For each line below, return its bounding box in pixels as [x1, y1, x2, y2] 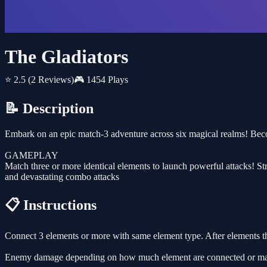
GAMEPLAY [5, 150, 58, 161]
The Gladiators [5, 46, 128, 68]
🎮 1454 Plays [74, 74, 128, 85]
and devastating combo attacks [5, 172, 119, 182]
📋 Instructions [5, 197, 97, 213]
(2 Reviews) [28, 74, 74, 85]
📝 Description [5, 101, 94, 117]
